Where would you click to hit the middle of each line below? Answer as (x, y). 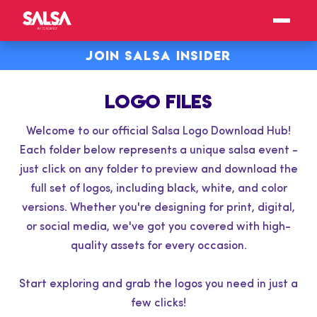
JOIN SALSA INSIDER (158, 55)
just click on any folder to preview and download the (158, 169)
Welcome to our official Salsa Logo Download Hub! (158, 131)
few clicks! (158, 303)
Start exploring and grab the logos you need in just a (158, 284)
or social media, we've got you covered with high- (158, 227)
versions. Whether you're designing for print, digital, (158, 208)
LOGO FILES (158, 101)
